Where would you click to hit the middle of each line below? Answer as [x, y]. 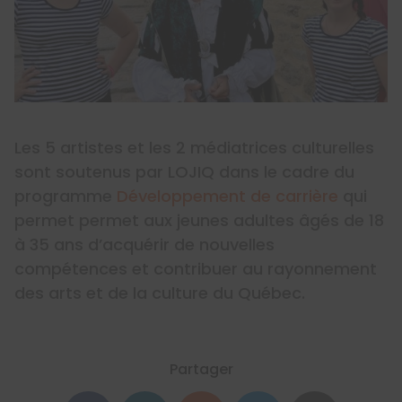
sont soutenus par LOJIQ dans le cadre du [184, 172]
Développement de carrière [227, 197]
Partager [201, 370]
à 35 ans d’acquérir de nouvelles [144, 245]
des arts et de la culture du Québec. [160, 293]
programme [66, 197]
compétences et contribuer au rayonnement [196, 269]
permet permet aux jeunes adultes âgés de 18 [199, 221]
